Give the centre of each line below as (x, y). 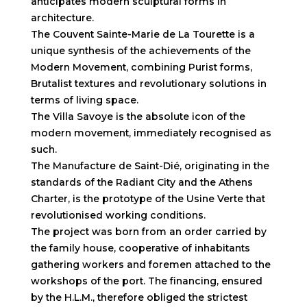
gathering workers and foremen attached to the (150, 264)
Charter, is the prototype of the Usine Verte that (148, 198)
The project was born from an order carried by (148, 231)
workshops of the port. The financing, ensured (146, 281)
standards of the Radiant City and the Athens (142, 182)
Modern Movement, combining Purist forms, (141, 67)
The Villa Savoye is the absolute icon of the (138, 116)
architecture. (62, 17)
